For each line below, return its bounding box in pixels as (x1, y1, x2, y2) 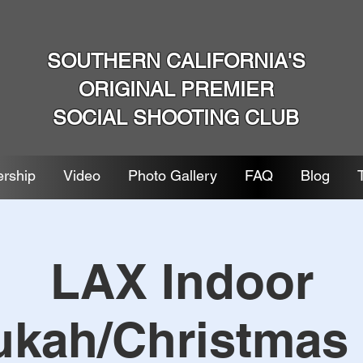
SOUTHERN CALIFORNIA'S (46, 49, 305, 73)
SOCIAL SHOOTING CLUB (47, 106, 305, 130)
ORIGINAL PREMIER (78, 78, 274, 101)
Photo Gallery (128, 167, 217, 184)
